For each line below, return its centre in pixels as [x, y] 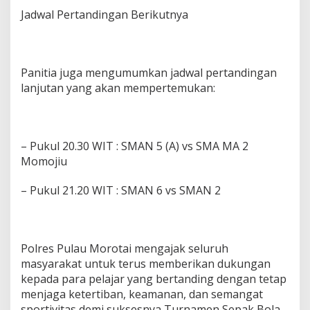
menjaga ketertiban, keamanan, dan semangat [142, 294]
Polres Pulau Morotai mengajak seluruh [125, 248]
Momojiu [44, 161]
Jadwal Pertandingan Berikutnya [104, 14]
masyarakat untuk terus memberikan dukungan [146, 263]
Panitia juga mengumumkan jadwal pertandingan [149, 72]
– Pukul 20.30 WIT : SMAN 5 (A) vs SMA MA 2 [135, 146]
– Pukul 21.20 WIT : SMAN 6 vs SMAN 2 [121, 190]
